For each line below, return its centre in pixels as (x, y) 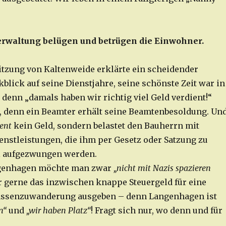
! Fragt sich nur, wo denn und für (156, 211)
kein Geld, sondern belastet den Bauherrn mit (105, 126)
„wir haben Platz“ (58, 211)
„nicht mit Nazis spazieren (162, 168)
